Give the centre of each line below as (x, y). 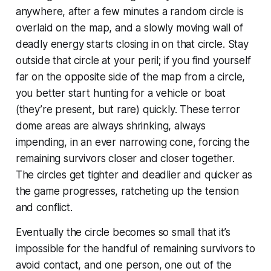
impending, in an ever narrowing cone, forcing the (132, 142)
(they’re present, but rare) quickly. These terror (128, 110)
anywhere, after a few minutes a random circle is (129, 12)
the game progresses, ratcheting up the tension (127, 191)
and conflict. (44, 208)
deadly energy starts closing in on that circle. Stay (132, 44)
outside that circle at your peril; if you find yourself (133, 61)
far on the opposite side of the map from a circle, (130, 77)
